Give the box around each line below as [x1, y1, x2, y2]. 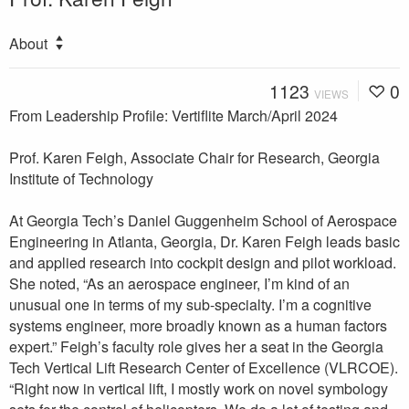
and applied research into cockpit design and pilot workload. [9, 251, 396, 273]
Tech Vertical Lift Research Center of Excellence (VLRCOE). [9, 356, 398, 378]
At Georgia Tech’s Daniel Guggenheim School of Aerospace [9, 209, 397, 231]
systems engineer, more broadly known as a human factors [9, 314, 387, 336]
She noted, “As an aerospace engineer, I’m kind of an [9, 272, 350, 294]
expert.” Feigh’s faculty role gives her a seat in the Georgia [9, 335, 383, 357]
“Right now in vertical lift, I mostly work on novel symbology [9, 377, 388, 399]
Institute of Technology [9, 167, 153, 189]
